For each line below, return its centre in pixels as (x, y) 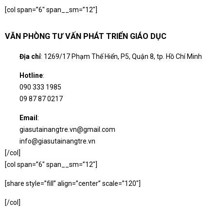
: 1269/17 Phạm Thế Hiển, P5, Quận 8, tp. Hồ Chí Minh (121, 56)
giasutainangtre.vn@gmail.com (67, 129)
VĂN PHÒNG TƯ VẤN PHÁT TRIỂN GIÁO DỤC (86, 36)
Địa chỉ (30, 56)
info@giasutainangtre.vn (57, 141)
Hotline (31, 75)
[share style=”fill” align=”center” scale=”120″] (73, 183)
